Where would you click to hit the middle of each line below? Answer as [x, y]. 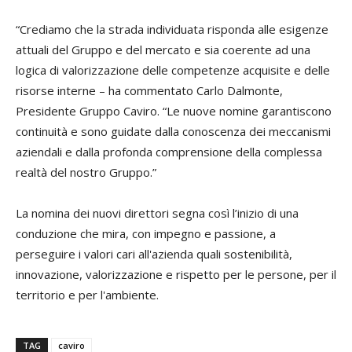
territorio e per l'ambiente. [87, 294]
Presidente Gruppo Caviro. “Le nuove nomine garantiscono [174, 110]
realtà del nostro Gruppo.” [86, 172]
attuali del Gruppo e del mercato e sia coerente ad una [163, 49]
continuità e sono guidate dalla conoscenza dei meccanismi [173, 131]
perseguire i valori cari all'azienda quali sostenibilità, [154, 253]
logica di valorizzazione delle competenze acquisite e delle [173, 70]
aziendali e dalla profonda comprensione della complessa [169, 151]
